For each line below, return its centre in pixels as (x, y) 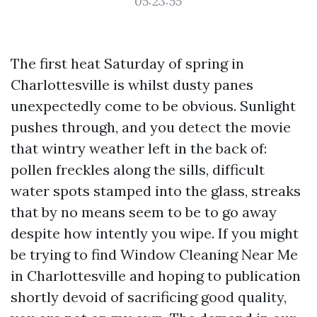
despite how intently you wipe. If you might (155, 233)
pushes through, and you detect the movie (151, 127)
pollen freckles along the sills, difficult (138, 169)
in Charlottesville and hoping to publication (156, 276)
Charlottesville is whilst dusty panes (132, 85)
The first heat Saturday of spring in (127, 63)
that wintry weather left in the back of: (139, 148)
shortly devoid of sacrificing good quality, (149, 297)
